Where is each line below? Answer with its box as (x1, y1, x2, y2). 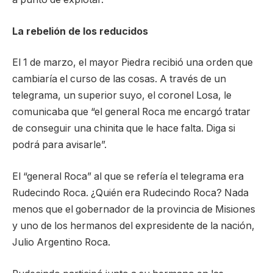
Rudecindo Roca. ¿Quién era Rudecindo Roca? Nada (12, 186, 249, 199)
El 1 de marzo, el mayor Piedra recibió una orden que (12, 57, 253, 69)
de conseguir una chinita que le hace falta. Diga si (12, 122, 235, 135)
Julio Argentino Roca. (12, 236, 110, 248)
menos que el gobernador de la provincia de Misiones (12, 203, 255, 215)
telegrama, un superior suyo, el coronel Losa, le (12, 90, 232, 102)
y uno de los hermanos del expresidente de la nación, (12, 219, 255, 232)
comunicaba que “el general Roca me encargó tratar (12, 106, 250, 118)
